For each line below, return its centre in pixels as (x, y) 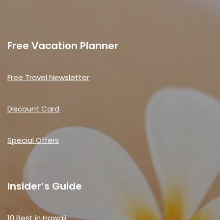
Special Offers (33, 140)
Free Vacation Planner (63, 46)
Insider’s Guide (45, 186)
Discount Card (33, 109)
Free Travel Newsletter (48, 77)
